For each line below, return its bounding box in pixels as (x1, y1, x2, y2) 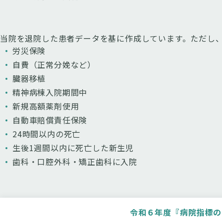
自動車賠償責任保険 (12, 114, 88, 126)
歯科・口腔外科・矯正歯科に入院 (12, 156, 138, 167)
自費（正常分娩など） (12, 58, 96, 70)
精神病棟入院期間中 (12, 86, 88, 98)
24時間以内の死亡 (12, 128, 81, 140)
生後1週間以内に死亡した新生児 (12, 142, 134, 154)
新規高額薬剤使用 (12, 100, 79, 112)
